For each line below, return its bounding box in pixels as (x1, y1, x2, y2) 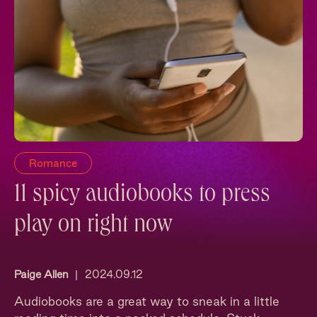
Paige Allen (14, 268, 68, 280)
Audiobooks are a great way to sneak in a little (14, 294, 279, 308)
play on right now (14, 214, 173, 239)
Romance (29, 157, 77, 169)
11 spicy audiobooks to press (14, 183, 270, 209)
